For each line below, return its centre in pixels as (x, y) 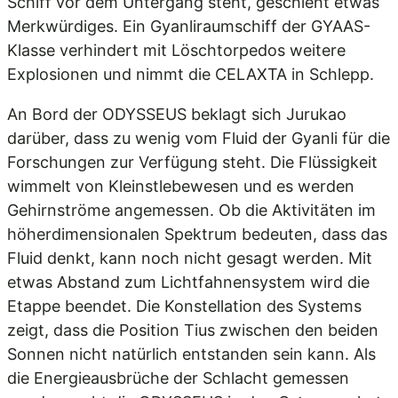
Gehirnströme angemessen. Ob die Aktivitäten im (191, 210)
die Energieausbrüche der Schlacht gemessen (178, 378)
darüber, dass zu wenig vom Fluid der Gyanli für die (199, 138)
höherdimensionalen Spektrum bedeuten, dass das (197, 234)
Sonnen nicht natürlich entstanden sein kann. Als (191, 354)
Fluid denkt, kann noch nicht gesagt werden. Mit (190, 258)
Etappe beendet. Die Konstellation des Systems (184, 306)
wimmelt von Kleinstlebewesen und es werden (181, 186)
